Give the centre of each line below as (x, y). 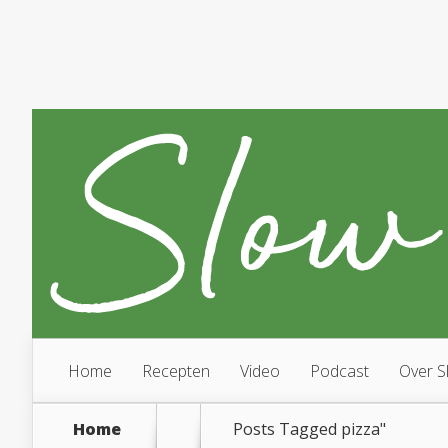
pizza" (363, 429)
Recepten (176, 371)
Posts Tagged (287, 429)
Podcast (339, 371)
